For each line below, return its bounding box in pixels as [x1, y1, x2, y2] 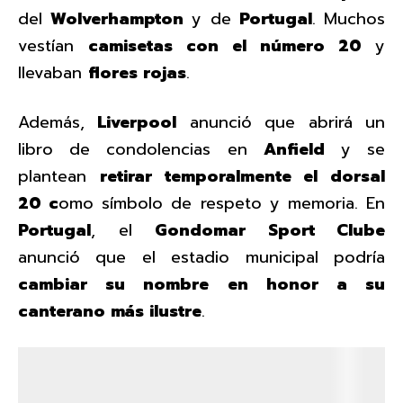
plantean [18, 164, 100, 190]
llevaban [18, 60, 88, 86]
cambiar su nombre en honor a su [18, 272, 385, 298]
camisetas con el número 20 [88, 33, 375, 59]
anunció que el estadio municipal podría [18, 245, 385, 271]
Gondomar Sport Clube [155, 218, 385, 244]
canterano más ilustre [18, 299, 201, 325]
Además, [18, 110, 98, 136]
